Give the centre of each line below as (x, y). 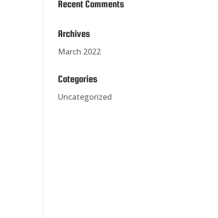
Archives (74, 34)
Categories (78, 79)
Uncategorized (85, 97)
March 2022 (80, 52)
